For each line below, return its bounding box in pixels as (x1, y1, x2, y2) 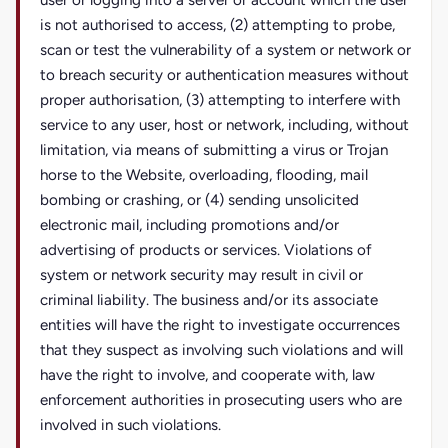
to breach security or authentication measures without (40, 66, 409, 84)
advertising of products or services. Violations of (40, 241, 372, 259)
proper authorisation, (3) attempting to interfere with (40, 91, 400, 109)
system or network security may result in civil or (40, 266, 363, 284)
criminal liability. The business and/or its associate (40, 291, 378, 309)
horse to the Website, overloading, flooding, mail (40, 166, 368, 184)
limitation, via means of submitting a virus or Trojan (40, 141, 388, 159)
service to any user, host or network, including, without (40, 116, 409, 134)
